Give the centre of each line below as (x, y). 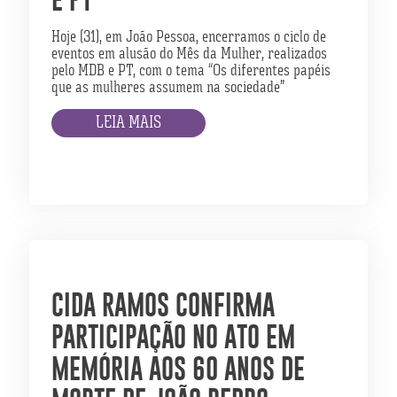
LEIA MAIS (128, 122)
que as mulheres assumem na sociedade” (168, 87)
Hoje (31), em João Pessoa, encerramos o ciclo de (189, 36)
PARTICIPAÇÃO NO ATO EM (173, 337)
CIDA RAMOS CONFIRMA (163, 305)
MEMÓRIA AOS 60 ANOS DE (178, 369)
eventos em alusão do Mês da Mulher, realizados (189, 53)
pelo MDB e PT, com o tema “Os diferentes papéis (191, 70)
